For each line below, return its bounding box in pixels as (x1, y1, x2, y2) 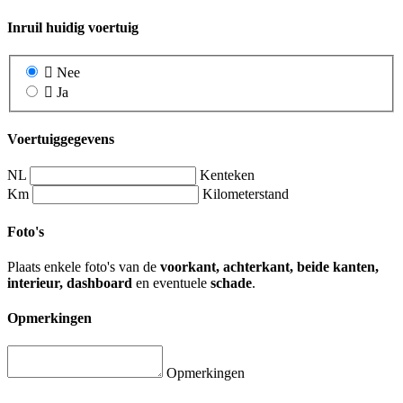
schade (210, 274, 252, 291)
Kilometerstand (202, 186, 289, 202)
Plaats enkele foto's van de (7, 258, 160, 274)
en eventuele (132, 274, 210, 291)
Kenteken (200, 167, 255, 184)
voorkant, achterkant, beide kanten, (160, 258, 379, 274)
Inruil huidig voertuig (7, 19, 139, 35)
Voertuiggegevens (7, 131, 114, 148)
